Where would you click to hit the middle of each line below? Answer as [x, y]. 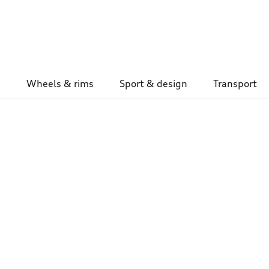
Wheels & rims [60, 84]
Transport [235, 84]
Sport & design [154, 84]
